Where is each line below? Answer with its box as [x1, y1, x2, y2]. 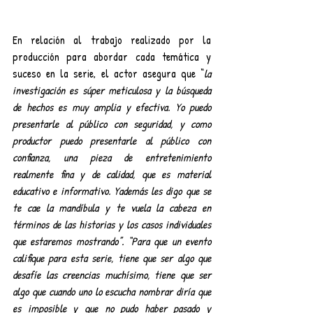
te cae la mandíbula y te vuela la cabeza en [13, 199, 211, 215]
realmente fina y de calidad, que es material [13, 166, 211, 182]
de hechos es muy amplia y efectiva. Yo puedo [13, 99, 211, 115]
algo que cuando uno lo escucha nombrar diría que [13, 283, 211, 299]
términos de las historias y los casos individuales [13, 216, 211, 232]
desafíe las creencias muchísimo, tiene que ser [13, 266, 211, 282]
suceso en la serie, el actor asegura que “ [13, 65, 204, 81]
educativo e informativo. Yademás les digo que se [13, 182, 211, 198]
